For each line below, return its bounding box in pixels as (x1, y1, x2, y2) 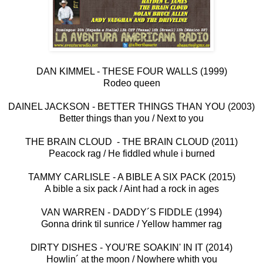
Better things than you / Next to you (59, 113, 204, 124)
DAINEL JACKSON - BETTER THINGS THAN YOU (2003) (8, 102, 255, 112)
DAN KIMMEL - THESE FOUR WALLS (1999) (36, 66, 227, 77)
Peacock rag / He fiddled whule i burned (48, 149, 215, 159)
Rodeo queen (103, 78, 160, 89)
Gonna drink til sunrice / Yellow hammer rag (41, 219, 222, 230)
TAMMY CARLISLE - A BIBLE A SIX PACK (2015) (28, 172, 235, 183)
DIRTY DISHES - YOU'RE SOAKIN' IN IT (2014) (31, 242, 232, 253)
